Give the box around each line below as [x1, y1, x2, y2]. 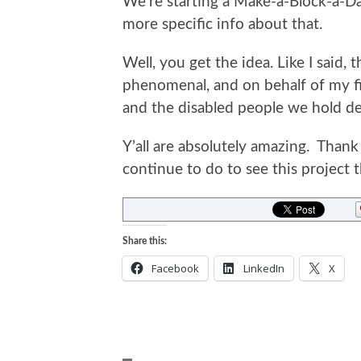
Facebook [151, 260, 199, 276]
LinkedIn [243, 260, 284, 276]
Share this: [122, 235, 167, 246]
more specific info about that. [122, 16, 322, 32]
